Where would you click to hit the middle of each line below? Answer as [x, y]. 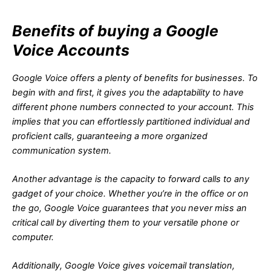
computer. [33, 237]
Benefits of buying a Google [115, 31]
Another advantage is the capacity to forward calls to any [131, 179]
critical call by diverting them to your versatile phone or [126, 223]
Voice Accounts [71, 51]
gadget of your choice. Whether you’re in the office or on [130, 194]
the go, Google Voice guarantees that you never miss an [129, 208]
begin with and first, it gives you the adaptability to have [128, 92]
